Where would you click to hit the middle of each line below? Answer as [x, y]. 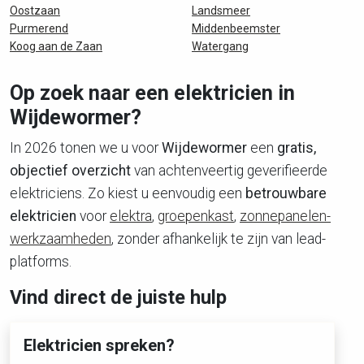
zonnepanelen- [285, 216]
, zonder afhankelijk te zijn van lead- [219, 239]
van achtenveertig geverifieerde [229, 171]
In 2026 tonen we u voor [86, 148]
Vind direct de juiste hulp [118, 297]
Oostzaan [35, 11]
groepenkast [196, 216]
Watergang [220, 46]
